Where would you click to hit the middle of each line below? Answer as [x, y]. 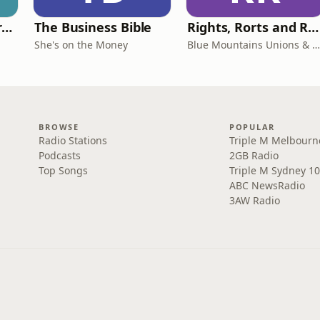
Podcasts [60, 155]
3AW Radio [254, 200]
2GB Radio [254, 155]
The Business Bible [93, 27]
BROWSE [59, 127]
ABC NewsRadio [267, 185]
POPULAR [252, 127]
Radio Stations [73, 140]
